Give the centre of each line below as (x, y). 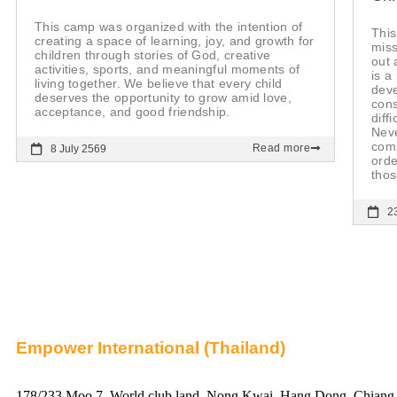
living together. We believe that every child (159, 84)
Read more (281, 148)
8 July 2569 (78, 149)
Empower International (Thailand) (151, 348)
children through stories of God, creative (153, 55)
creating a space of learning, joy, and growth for (175, 41)
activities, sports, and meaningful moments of (167, 70)
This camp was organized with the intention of (169, 27)
